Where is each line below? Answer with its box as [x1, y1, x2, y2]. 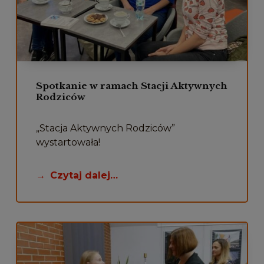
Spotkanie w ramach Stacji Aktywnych [35, 80, 227, 92]
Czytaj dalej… [49, 170, 118, 181]
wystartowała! [35, 137, 100, 148]
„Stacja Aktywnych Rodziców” [35, 123, 175, 134]
